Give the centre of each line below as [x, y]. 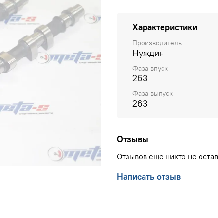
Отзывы [133, 139]
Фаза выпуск [153, 94]
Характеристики [165, 27]
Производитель [157, 43]
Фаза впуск [150, 68]
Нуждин [148, 53]
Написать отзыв [149, 176]
